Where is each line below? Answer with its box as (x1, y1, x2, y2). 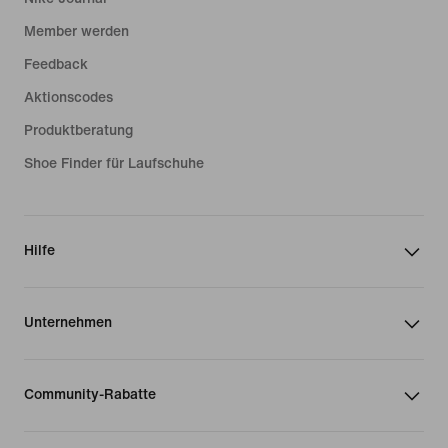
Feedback (24, 56, 88, 72)
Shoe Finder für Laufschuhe (24, 155, 204, 171)
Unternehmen (24, 314, 112, 330)
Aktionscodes (24, 89, 113, 105)
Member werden (24, 23, 129, 39)
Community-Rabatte (24, 386, 156, 402)
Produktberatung (24, 122, 133, 138)
